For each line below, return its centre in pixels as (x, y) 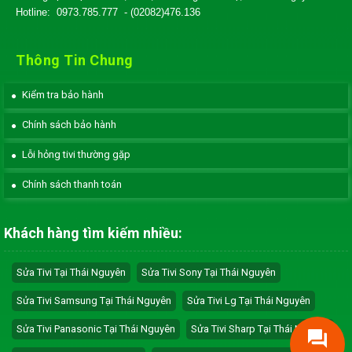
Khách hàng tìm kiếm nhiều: (93, 233)
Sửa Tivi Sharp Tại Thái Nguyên (260, 329)
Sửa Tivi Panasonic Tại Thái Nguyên (96, 329)
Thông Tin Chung (75, 60)
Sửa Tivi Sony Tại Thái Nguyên (209, 272)
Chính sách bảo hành (69, 125)
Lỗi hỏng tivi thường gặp (76, 154)
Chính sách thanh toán (72, 184)
